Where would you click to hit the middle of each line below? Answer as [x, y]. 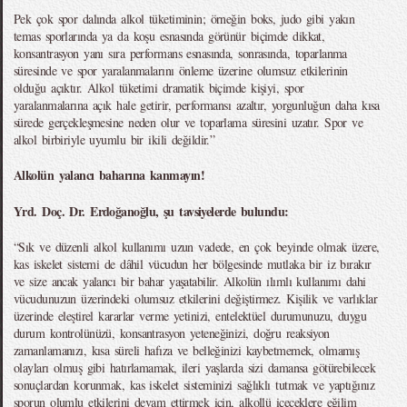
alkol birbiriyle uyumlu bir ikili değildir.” [114, 139]
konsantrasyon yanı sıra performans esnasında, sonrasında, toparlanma [180, 53]
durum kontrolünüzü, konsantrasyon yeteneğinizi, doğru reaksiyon [172, 333]
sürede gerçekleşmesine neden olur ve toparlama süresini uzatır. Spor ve [189, 122]
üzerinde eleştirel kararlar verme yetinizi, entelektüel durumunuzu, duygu [190, 316]
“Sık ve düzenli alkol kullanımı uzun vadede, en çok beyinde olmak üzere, [197, 247]
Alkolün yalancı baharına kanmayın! [109, 175]
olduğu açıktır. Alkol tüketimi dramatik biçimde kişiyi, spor [159, 88]
